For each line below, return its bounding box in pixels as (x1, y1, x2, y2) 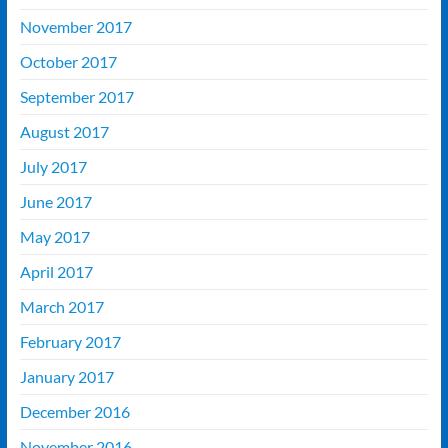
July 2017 (19, 157, 87, 177)
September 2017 (19, 87, 134, 107)
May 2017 (19, 227, 90, 247)
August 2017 (19, 122, 109, 142)
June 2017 (19, 192, 92, 212)
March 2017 (19, 297, 104, 317)
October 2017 (19, 52, 117, 72)
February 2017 (19, 332, 121, 352)
